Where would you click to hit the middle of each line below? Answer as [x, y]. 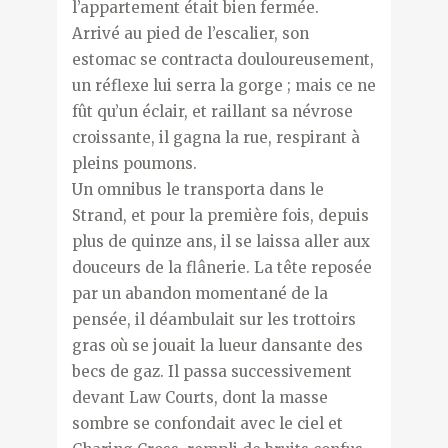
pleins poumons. [134, 163]
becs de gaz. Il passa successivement [211, 371]
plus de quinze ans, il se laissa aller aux [220, 241]
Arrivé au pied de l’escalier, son [190, 33]
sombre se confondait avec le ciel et [207, 423]
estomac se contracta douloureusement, [222, 59]
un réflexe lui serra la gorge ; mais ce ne [223, 85]
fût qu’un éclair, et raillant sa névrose [212, 111]
